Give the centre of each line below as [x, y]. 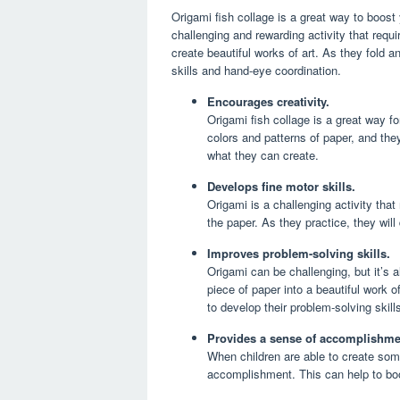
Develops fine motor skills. [281, 187]
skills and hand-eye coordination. [256, 71]
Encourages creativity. [268, 102]
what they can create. [263, 155]
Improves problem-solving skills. [299, 254]
